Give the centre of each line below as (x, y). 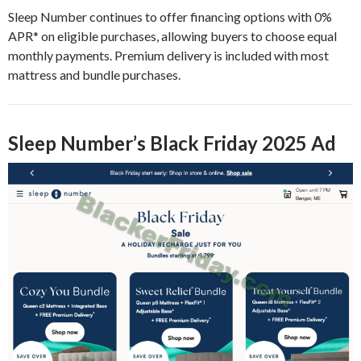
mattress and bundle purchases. (94, 74)
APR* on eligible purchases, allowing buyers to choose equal (172, 35)
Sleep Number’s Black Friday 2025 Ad (172, 143)
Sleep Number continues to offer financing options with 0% (170, 16)
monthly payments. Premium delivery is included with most (168, 55)
